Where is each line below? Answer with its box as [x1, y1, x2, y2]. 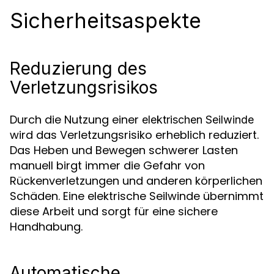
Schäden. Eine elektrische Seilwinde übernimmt [10, 188, 264, 204]
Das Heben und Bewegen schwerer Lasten [10, 143, 238, 158]
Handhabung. [10, 219, 83, 234]
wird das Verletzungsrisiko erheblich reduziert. [10, 127, 259, 143]
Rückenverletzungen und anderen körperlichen [10, 173, 262, 188]
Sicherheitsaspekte [10, 8, 201, 33]
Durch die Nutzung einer [10, 112, 142, 127]
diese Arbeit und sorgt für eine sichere [10, 204, 218, 219]
